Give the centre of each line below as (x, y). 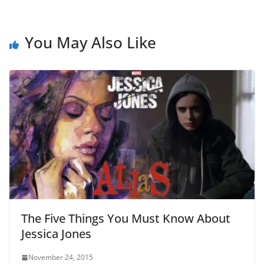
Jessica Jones (56, 234)
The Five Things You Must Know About (126, 219)
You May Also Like (90, 43)
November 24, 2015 (61, 258)
